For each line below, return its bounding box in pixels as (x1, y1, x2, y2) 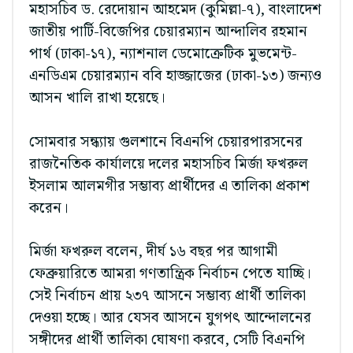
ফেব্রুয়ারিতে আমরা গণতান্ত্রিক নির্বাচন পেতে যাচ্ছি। (29, 262, 311, 286)
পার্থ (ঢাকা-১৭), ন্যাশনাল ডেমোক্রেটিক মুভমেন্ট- (29, 43, 297, 66)
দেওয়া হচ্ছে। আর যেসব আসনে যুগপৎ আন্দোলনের (29, 307, 311, 330)
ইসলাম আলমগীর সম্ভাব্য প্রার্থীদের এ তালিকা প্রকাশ (29, 174, 310, 198)
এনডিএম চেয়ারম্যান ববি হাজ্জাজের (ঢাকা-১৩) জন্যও (29, 65, 321, 88)
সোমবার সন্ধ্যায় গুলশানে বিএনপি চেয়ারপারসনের (29, 130, 303, 154)
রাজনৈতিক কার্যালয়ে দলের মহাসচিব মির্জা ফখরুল (29, 152, 308, 176)
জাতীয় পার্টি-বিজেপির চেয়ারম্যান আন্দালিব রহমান (29, 20, 307, 44)
